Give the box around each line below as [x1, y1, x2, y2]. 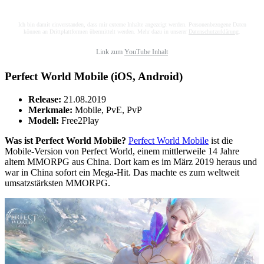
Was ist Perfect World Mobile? [5, 136, 126, 146]
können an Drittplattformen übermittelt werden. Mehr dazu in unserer [24, 28, 189, 35]
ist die [209, 136, 233, 146]
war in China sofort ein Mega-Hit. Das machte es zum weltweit [5, 167, 239, 178]
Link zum [96, 48, 124, 57]
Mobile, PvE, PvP [72, 105, 142, 115]
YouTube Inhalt [124, 48, 168, 57]
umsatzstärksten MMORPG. [5, 178, 110, 189]
